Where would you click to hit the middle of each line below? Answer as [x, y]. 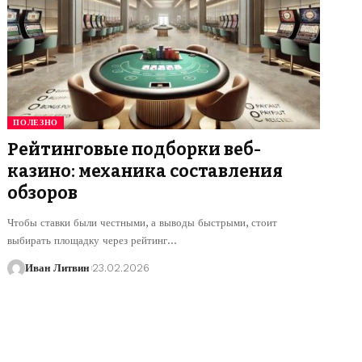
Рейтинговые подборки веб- [135, 149]
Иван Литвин [57, 267]
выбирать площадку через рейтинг [88, 240]
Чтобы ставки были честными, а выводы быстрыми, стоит [143, 222]
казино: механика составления [145, 171]
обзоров [43, 193]
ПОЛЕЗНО [36, 122]
